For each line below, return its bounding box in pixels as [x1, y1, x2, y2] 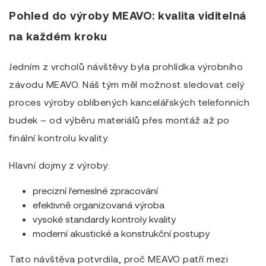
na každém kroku [9, 29, 107, 43]
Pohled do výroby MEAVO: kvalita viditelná [9, 8, 246, 23]
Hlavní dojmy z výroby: [9, 159, 110, 170]
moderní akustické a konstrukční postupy [33, 227, 210, 239]
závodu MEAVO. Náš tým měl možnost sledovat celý [9, 78, 245, 90]
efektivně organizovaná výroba [33, 199, 164, 211]
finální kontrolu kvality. [9, 131, 109, 143]
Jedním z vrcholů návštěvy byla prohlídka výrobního [9, 60, 243, 72]
